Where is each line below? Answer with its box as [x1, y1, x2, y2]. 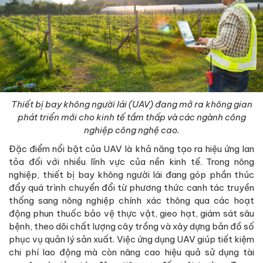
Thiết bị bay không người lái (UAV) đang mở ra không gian [11, 98, 252, 110]
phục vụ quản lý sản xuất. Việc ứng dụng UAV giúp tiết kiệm [9, 233, 254, 245]
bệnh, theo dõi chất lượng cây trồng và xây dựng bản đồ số [9, 220, 254, 232]
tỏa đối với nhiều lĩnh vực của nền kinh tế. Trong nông [9, 156, 254, 167]
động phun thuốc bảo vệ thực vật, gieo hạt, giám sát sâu [9, 207, 254, 219]
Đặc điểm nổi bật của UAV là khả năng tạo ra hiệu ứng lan [9, 143, 254, 154]
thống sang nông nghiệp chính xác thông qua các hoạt [9, 194, 254, 206]
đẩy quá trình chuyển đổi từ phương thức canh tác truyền [9, 181, 254, 193]
